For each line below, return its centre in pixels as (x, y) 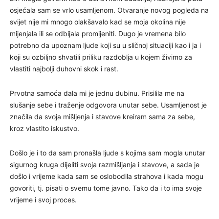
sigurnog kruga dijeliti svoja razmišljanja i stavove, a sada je (105, 164)
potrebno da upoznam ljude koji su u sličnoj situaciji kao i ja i (105, 45)
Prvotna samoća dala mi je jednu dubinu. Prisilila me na (97, 93)
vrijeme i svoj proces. (43, 199)
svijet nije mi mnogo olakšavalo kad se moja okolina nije (98, 22)
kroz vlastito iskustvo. (44, 128)
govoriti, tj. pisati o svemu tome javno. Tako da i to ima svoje (106, 188)
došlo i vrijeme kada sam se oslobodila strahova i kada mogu (107, 176)
